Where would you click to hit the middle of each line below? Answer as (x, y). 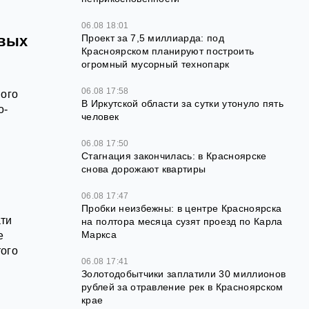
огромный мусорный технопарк (156, 64)
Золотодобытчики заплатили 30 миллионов (184, 273)
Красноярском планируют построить (168, 51)
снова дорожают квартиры (144, 169)
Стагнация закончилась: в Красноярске (174, 156)
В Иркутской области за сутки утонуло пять (183, 103)
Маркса (99, 234)
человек (100, 116)
